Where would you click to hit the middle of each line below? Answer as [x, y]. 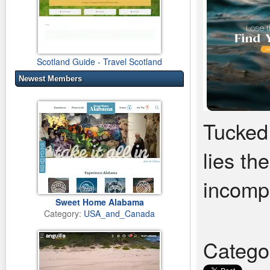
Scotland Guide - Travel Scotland [99, 61]
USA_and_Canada [119, 213]
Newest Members [50, 79]
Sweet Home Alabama [99, 202]
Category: [64, 213]
